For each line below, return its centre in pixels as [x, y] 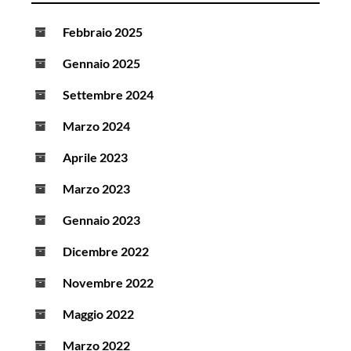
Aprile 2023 [95, 157]
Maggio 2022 [98, 314]
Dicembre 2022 [106, 251]
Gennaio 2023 [101, 220]
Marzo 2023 [96, 189]
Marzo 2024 [96, 126]
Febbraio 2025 [103, 32]
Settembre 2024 [108, 95]
